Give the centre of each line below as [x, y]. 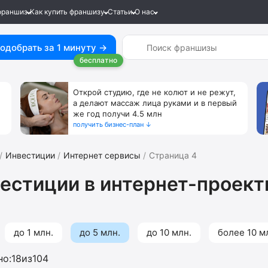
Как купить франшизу [67, 12]
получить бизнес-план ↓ [112, 124]
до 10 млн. [169, 232]
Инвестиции [30, 155]
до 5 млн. [100, 232]
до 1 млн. [33, 232]
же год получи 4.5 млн [118, 114]
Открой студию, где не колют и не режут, [154, 92]
